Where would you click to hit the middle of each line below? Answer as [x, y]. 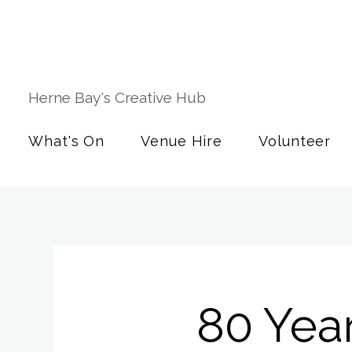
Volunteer [295, 141]
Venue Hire [182, 141]
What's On [67, 141]
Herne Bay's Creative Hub [119, 97]
